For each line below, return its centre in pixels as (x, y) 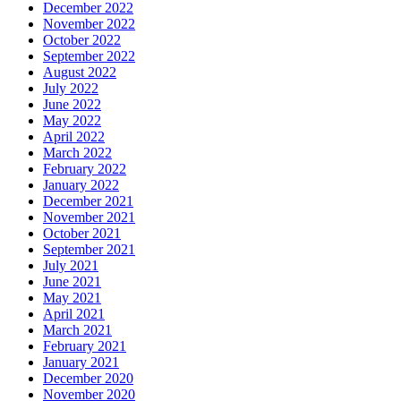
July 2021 (71, 266)
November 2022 (89, 24)
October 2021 (82, 234)
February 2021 (85, 346)
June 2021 (72, 282)
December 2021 (88, 201)
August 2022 (80, 73)
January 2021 (81, 363)
